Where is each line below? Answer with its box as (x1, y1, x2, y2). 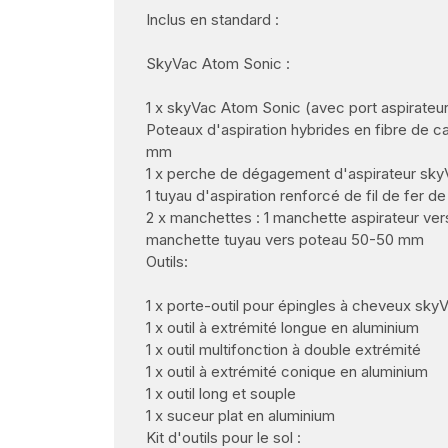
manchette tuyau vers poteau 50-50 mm (146, 230, 424, 250)
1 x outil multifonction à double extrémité (146, 340, 421, 360)
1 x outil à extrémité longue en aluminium (146, 318, 419, 338)
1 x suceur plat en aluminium (146, 406, 335, 426)
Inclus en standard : (146, 10, 279, 30)
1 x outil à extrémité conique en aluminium (146, 362, 428, 382)
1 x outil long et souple (146, 384, 296, 404)
